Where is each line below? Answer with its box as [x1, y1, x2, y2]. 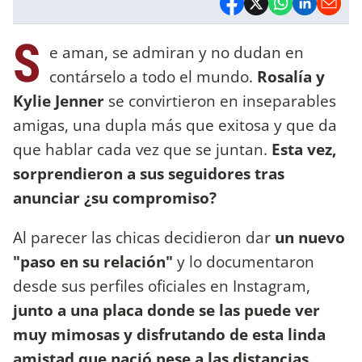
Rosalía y [257, 65, 325, 87]
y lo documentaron [177, 250, 314, 272]
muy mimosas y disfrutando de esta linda [13, 322, 326, 345]
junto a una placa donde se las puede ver [13, 298, 320, 321]
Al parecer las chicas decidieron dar [13, 225, 275, 248]
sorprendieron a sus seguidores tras [13, 162, 284, 184]
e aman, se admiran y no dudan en [49, 40, 304, 63]
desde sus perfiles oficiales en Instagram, [13, 274, 310, 297]
